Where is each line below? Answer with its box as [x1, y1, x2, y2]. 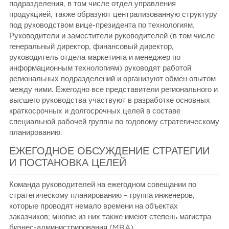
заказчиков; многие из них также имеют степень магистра [9, 213, 212, 221]
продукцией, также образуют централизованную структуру [9, 10, 218, 18]
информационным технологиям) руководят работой [9, 64, 192, 72]
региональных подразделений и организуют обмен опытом [9, 75, 216, 83]
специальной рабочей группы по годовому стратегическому [9, 118, 220, 126]
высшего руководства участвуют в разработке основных [9, 96, 211, 104]
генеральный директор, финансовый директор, [9, 42, 174, 51]
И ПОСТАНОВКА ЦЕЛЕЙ [9, 158, 127, 169]
